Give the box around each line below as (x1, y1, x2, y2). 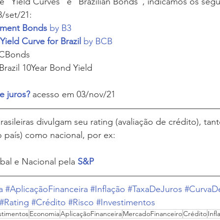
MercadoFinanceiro (123, 209, 182, 218)
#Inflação (90, 184, 125, 194)
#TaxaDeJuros (128, 184, 182, 194)
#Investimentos (96, 197, 155, 208)
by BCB (83, 36, 112, 47)
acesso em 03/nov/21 (30, 89, 115, 100)
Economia (29, 209, 59, 218)
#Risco (68, 197, 94, 208)
